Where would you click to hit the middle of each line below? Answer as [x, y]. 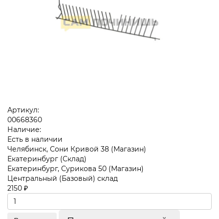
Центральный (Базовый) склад [63, 179]
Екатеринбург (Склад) [47, 159]
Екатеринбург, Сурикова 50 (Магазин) [76, 169]
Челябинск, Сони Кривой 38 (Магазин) [77, 149]
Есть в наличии [35, 140]
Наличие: [24, 130]
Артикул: [23, 110]
